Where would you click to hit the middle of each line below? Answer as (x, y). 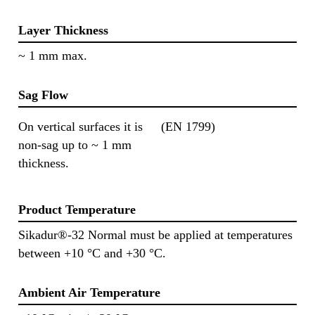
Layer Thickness (63, 30)
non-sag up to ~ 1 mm (75, 144)
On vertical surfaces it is (81, 126)
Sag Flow (43, 95)
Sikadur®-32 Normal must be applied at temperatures (155, 235)
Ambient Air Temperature (89, 293)
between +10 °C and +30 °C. (92, 253)
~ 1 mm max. (53, 56)
